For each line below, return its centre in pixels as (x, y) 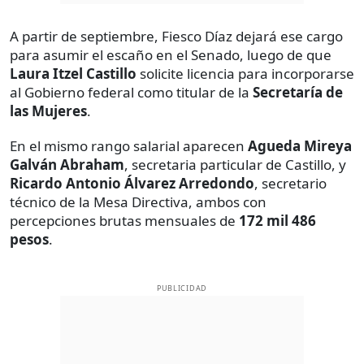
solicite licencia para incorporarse (245, 73)
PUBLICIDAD (182, 288)
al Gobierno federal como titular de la (131, 92)
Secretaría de (298, 92)
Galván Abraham (67, 164)
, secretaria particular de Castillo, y (235, 164)
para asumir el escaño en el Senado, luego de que (171, 54)
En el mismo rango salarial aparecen (129, 145)
